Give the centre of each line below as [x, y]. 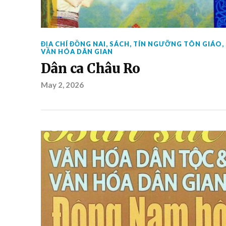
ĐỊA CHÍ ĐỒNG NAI [73, 44]
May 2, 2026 [62, 85]
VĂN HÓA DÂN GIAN [77, 51]
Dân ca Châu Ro [91, 69]
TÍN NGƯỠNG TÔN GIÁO [177, 44]
